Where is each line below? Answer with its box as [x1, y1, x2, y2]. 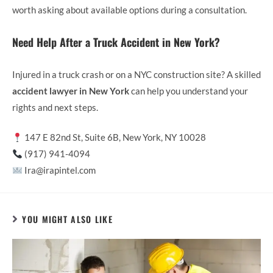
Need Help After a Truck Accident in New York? [12, 34, 220, 50]
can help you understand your [129, 85, 248, 96]
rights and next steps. [12, 101, 98, 113]
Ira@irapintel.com [23, 165, 96, 176]
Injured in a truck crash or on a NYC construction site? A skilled [12, 68, 261, 80]
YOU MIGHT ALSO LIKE [22, 212, 113, 225]
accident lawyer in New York [12, 85, 129, 96]
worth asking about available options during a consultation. [12, 4, 247, 15]
